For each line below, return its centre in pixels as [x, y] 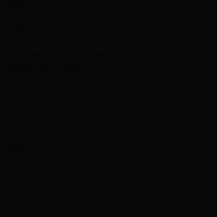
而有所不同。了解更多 [48, 70]
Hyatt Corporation [38, 147]
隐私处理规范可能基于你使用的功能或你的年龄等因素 [106, 56]
